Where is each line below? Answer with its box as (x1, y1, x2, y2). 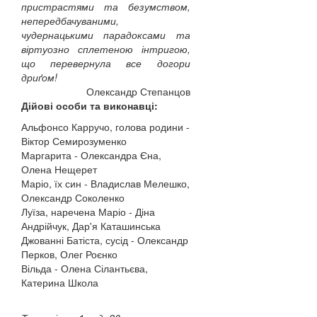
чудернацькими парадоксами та (21, 28, 190, 42)
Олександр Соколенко (21, 190, 125, 204)
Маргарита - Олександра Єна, (21, 148, 161, 162)
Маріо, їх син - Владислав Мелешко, (21, 176, 190, 190)
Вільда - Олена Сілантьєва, (21, 261, 148, 275)
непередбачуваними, (21, 13, 119, 28)
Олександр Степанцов (86, 84, 190, 98)
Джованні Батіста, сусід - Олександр (21, 233, 188, 247)
